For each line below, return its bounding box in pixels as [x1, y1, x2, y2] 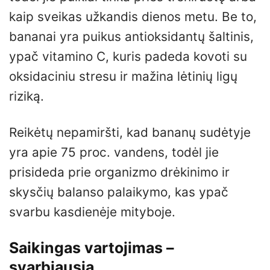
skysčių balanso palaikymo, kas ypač [9, 184, 228, 199]
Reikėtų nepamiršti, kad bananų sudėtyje [9, 124, 251, 140]
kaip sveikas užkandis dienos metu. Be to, [9, 8, 257, 24]
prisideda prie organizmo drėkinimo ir [9, 164, 230, 180]
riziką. [9, 88, 44, 104]
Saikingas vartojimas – [9, 238, 174, 257]
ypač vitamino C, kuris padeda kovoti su [9, 48, 247, 64]
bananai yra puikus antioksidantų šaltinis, [9, 28, 254, 44]
